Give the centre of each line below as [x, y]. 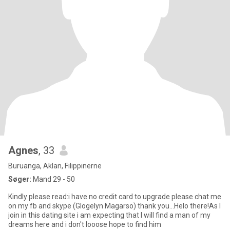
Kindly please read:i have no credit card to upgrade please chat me [115, 197]
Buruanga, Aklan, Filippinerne [55, 166]
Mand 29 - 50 [53, 179]
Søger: [20, 179]
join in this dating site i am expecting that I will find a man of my [109, 215]
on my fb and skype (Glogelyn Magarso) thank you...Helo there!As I [114, 206]
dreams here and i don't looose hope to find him [85, 224]
